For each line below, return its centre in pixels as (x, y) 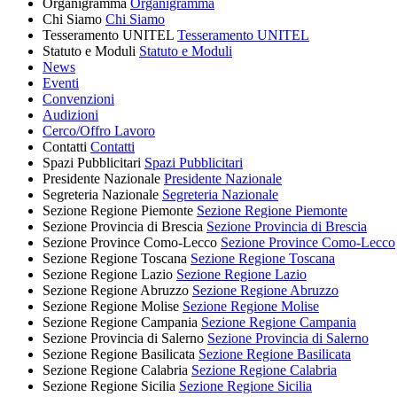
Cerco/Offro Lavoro (99, 130)
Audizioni (70, 114)
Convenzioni (78, 98)
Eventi (61, 82)
